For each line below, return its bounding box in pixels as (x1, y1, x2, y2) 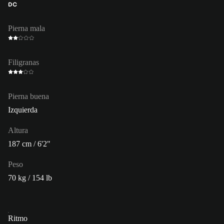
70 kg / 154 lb (8, 173, 52, 182)
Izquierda (8, 105, 37, 114)
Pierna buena (8, 91, 49, 100)
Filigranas (8, 57, 39, 66)
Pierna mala (8, 23, 45, 32)
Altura (8, 125, 28, 134)
